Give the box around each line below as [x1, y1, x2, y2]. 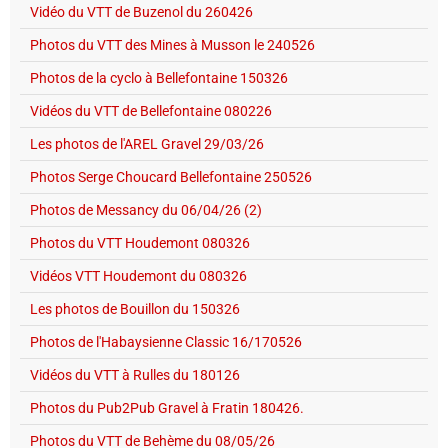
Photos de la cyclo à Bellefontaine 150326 [30, 69, 288, 86]
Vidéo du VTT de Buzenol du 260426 [30, 3, 253, 20]
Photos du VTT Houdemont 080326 [30, 234, 250, 251]
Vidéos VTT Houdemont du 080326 [30, 267, 247, 284]
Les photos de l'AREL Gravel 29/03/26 [30, 135, 264, 152]
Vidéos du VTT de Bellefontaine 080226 [30, 102, 272, 119]
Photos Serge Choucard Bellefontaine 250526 [30, 168, 312, 185]
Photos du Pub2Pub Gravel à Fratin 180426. [30, 399, 304, 416]
